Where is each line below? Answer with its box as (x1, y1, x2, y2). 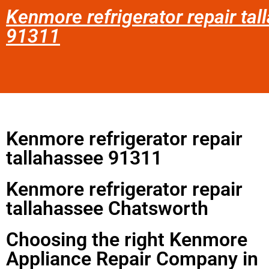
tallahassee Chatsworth (6, 196, 208, 220)
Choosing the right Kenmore (6, 228, 247, 251)
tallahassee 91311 (6, 146, 162, 169)
